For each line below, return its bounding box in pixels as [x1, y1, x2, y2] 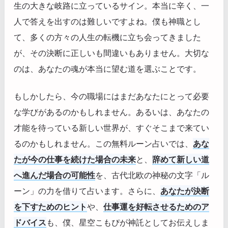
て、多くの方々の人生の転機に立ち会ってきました [14, 32, 201, 43]
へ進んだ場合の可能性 [14, 169, 95, 181]
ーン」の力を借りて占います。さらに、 [14, 185, 160, 196]
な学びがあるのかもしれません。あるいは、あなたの [14, 106, 209, 118]
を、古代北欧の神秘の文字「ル [95, 169, 209, 181]
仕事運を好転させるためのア [103, 201, 209, 212]
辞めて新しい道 [152, 153, 209, 165]
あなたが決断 [160, 185, 209, 196]
